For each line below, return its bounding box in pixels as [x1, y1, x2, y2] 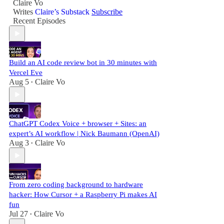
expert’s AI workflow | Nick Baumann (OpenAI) [9, 129, 159, 137]
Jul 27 [9, 209, 28, 218]
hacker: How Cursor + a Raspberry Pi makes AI [9, 190, 157, 198]
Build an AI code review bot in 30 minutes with [9, 58, 157, 66]
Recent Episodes [13, 16, 65, 25]
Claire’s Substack [35, 7, 89, 16]
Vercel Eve [9, 68, 42, 76]
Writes [13, 7, 35, 16]
